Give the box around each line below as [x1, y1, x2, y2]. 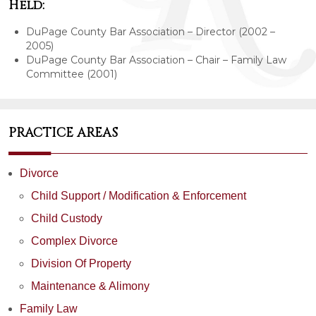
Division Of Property [31, 257, 131, 269]
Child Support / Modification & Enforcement [31, 189, 246, 202]
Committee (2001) [26, 67, 117, 80]
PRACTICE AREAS [8, 123, 118, 142]
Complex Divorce [31, 234, 118, 247]
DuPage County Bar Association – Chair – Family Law [26, 53, 286, 66]
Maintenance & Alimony [31, 279, 150, 292]
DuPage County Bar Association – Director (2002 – [26, 25, 275, 38]
